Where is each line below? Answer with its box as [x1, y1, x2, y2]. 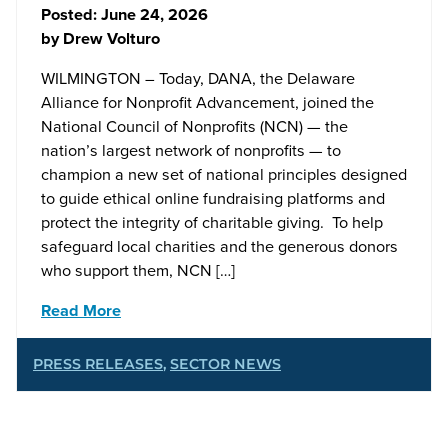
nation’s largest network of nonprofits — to [41, 137, 341, 162]
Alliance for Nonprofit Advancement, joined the [41, 89, 374, 114]
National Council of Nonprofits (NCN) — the [41, 113, 348, 138]
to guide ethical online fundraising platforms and [41, 185, 385, 210]
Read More [41, 297, 121, 322]
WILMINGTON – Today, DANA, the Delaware [41, 65, 355, 90]
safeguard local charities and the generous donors [41, 233, 398, 258]
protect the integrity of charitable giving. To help [41, 209, 383, 234]
